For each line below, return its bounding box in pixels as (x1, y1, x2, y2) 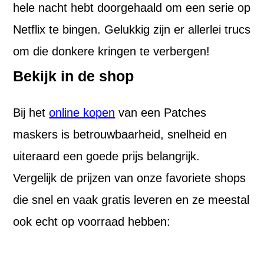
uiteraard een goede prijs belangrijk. (13, 150, 200, 163)
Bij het (13, 106, 49, 120)
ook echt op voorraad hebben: (13, 215, 171, 229)
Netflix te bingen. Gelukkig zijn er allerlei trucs (13, 23, 251, 37)
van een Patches (115, 106, 207, 120)
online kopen (49, 106, 115, 120)
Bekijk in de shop (13, 68, 134, 85)
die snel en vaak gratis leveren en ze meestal (13, 193, 250, 207)
